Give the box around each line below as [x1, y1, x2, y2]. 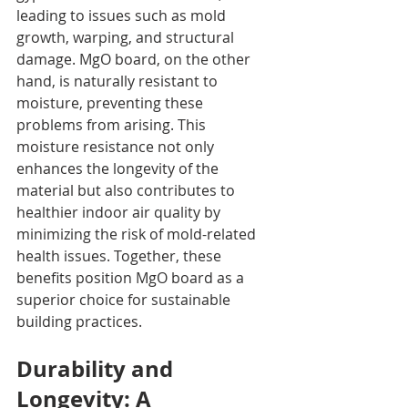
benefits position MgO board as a [16, 267, 248, 288]
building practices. [16, 311, 142, 331]
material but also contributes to [16, 179, 239, 200]
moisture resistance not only [16, 136, 218, 157]
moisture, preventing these [16, 92, 207, 113]
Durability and [16, 352, 178, 384]
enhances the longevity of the [16, 158, 222, 178]
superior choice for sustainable [16, 289, 234, 310]
